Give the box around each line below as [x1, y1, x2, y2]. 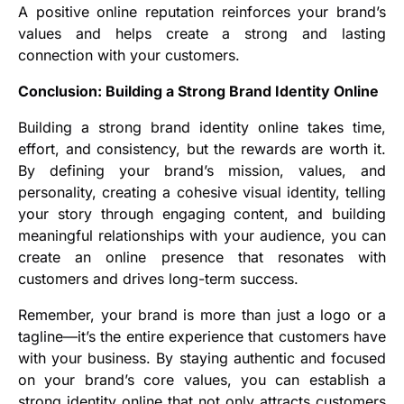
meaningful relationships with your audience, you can [18, 226, 386, 245]
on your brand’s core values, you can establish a [18, 371, 386, 390]
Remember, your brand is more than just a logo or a [18, 306, 386, 325]
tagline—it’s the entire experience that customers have [18, 327, 386, 346]
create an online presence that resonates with [18, 248, 386, 267]
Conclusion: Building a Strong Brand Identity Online [18, 82, 379, 101]
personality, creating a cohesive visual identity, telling [18, 183, 386, 202]
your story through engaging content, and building [18, 205, 386, 224]
